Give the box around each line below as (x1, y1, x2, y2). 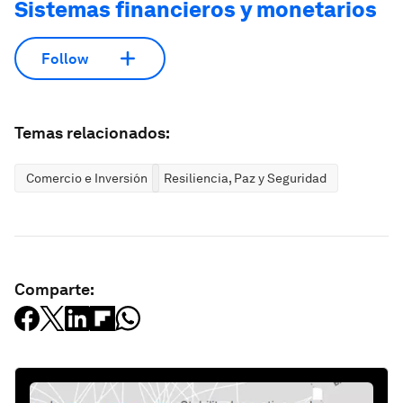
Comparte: (14, 280, 94, 299)
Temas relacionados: (14, 123, 170, 142)
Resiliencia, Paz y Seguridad (164, 171, 327, 185)
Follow (41, 49, 88, 67)
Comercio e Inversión (26, 171, 148, 185)
